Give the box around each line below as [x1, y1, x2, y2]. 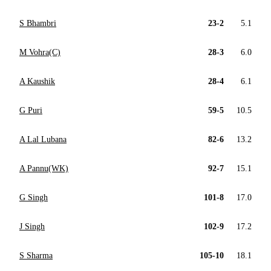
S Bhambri [19, 18, 56, 28]
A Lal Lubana [19, 134, 67, 144]
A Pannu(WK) [19, 163, 68, 173]
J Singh [19, 221, 45, 231]
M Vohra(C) [19, 47, 60, 57]
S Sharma [19, 250, 53, 260]
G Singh [19, 192, 48, 202]
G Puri [19, 105, 42, 115]
